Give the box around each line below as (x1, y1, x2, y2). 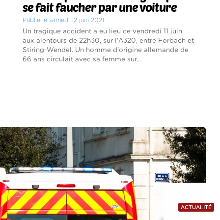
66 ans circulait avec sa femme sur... (23, 55, 141, 63)
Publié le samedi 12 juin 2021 (23, 17, 105, 23)
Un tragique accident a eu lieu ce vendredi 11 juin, (23, 27, 184, 35)
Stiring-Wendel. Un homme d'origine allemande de (23, 46, 189, 54)
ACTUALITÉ (181, 205, 212, 211)
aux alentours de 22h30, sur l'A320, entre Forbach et (23, 37, 194, 44)
